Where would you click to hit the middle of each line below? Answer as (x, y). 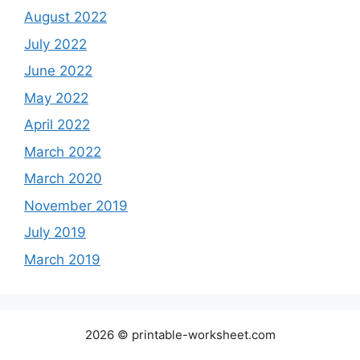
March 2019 (62, 259)
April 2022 (57, 125)
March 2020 (63, 179)
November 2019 (76, 205)
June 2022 (58, 71)
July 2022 (55, 44)
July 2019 (55, 233)
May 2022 (56, 98)
